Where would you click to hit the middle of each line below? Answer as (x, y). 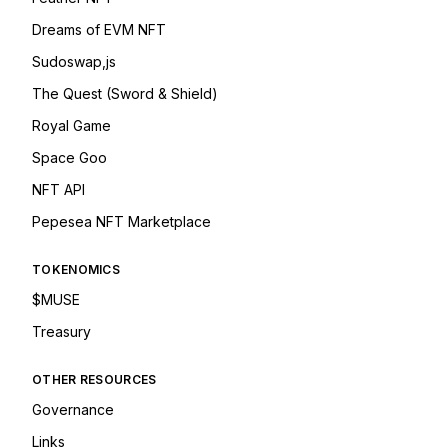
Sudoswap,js (74, 61)
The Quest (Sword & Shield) (125, 93)
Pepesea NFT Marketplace (121, 221)
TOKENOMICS (76, 269)
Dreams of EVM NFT (99, 29)
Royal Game (71, 125)
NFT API (58, 189)
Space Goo (69, 157)
